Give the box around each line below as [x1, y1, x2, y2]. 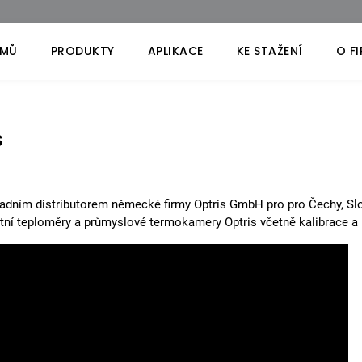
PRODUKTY [50, 43, 115, 59]
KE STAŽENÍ [236, 43, 303, 59]
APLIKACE [147, 43, 204, 59]
